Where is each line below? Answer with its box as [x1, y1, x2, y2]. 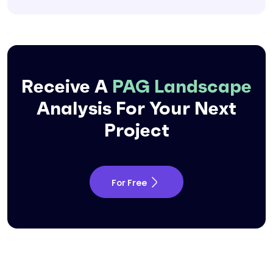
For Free [112, 177, 147, 189]
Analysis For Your [37, 97, 194, 120]
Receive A [21, 75, 112, 98]
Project [104, 119, 169, 142]
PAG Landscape [112, 75, 252, 98]
